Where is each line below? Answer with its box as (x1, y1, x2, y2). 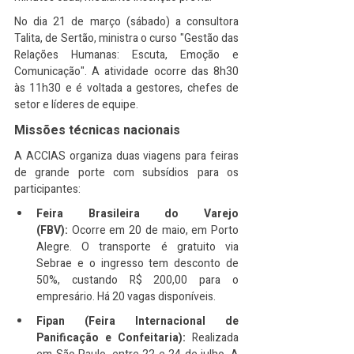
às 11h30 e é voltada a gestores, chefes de (14, 80, 239, 96)
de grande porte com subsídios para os (14, 164, 239, 181)
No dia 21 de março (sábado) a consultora (14, 13, 239, 30)
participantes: (14, 181, 81, 198)
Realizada (186, 330, 239, 346)
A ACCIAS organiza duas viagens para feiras (14, 148, 239, 164)
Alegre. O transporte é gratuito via (36, 239, 239, 255)
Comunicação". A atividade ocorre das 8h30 (14, 63, 239, 80)
